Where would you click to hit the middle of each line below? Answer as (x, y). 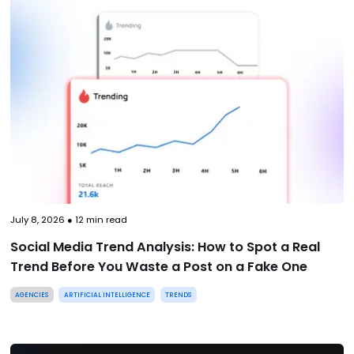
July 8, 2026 (37, 220)
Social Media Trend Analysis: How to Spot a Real (165, 247)
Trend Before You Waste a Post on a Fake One (158, 267)
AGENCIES (32, 294)
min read (105, 220)
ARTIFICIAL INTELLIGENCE (107, 294)
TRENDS (179, 294)
